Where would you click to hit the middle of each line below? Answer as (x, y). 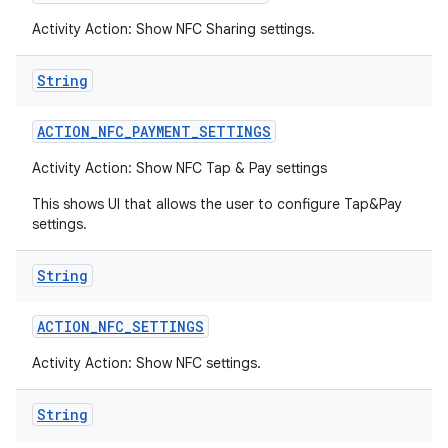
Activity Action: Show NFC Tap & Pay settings (179, 168)
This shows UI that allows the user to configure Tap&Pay (217, 204)
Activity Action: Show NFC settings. (146, 363)
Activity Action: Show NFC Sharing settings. (173, 29)
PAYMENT (161, 131)
